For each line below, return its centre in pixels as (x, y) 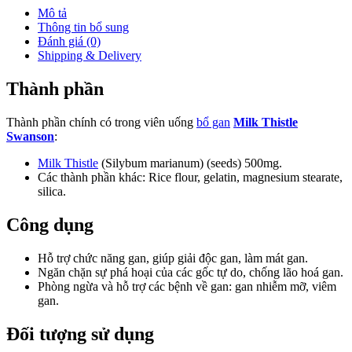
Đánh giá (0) (69, 42)
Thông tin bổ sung (83, 27)
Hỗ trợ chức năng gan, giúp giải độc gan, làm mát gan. (173, 258)
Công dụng (50, 225)
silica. (52, 192)
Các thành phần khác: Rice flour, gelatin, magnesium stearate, (190, 178)
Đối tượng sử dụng (80, 334)
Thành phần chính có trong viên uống (101, 123)
